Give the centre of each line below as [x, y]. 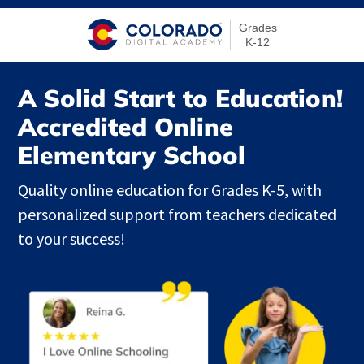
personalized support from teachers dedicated [178, 214]
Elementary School [132, 156]
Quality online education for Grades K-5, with [170, 190]
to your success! [72, 239]
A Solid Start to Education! [181, 99]
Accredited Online [126, 127]
